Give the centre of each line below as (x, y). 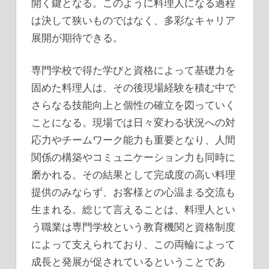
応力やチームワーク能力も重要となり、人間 (133, 140)
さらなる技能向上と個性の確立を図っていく (133, 105)
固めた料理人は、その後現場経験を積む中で (133, 88)
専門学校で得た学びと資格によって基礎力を (133, 70)
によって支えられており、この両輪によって (133, 244)
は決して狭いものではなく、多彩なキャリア (133, 20)
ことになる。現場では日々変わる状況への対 (133, 122)
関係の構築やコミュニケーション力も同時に (133, 157)
